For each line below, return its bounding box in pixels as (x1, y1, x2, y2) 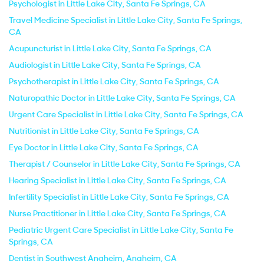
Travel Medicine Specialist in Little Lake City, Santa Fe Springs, (9, 15, 242, 25)
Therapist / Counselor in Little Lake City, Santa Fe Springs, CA (9, 159, 240, 169)
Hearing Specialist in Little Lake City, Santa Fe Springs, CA (9, 175, 226, 186)
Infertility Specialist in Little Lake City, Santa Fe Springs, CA (9, 192, 229, 202)
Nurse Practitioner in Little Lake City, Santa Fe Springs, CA (9, 208, 226, 219)
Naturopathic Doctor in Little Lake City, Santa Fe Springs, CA (9, 93, 236, 103)
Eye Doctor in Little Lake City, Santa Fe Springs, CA (9, 142, 199, 153)
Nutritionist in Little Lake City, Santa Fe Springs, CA (9, 126, 199, 136)
